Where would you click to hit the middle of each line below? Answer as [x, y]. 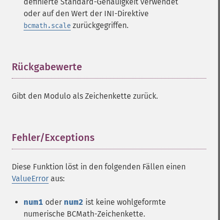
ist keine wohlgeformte [125, 202]
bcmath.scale [47, 26]
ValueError [30, 179]
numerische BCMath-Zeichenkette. [84, 214]
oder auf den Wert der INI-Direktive [86, 14]
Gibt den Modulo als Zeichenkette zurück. [85, 96]
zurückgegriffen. [100, 25]
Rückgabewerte [47, 67]
